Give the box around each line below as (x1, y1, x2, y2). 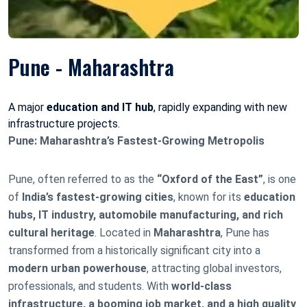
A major (8, 100, 47, 114)
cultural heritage (8, 225, 95, 239)
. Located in (95, 225, 153, 239)
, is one (263, 172, 296, 186)
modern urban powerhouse (8, 261, 147, 275)
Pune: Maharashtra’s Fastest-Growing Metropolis (8, 134, 265, 147)
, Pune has (221, 225, 269, 239)
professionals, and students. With (8, 279, 171, 293)
